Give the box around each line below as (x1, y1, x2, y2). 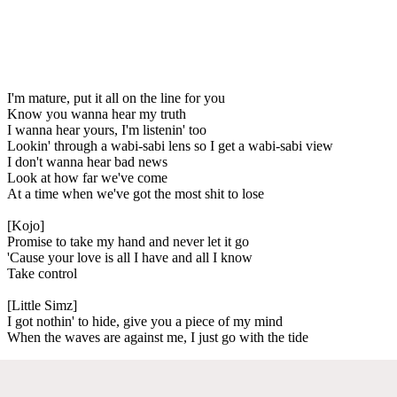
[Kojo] (7, 217, 44, 233)
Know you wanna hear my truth (7, 105, 186, 121)
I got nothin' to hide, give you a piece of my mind (7, 313, 283, 329)
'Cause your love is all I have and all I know (7, 249, 253, 265)
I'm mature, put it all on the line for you (7, 90, 225, 105)
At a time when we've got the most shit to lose (7, 185, 264, 201)
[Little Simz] (7, 297, 77, 313)
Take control (7, 265, 77, 281)
